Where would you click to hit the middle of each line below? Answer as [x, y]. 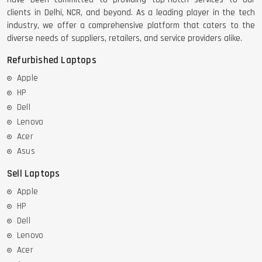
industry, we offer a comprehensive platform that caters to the [131, 26]
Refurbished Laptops [52, 61]
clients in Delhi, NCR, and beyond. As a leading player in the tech [131, 13]
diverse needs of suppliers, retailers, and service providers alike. [125, 39]
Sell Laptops [34, 174]
